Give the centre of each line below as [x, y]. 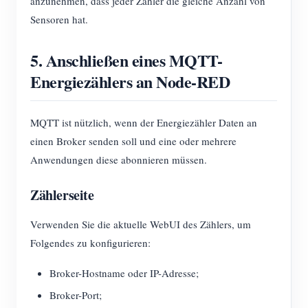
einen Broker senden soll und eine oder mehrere [133, 141]
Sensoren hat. [59, 20]
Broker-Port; [76, 295]
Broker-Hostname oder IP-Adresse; [124, 273]
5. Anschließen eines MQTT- [126, 60]
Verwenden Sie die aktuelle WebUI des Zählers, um [141, 224]
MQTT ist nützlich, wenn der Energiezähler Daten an [144, 123]
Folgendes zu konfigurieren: [90, 243]
